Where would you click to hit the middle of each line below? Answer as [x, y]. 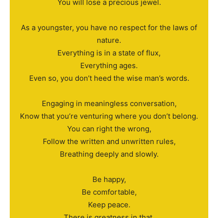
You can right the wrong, [109, 129]
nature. [109, 40]
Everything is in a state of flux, [109, 53]
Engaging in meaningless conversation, [109, 104]
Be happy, [109, 180]
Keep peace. [109, 205]
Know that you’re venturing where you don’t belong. [109, 116]
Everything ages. [109, 66]
